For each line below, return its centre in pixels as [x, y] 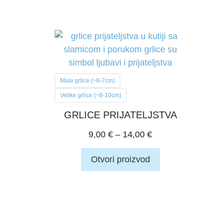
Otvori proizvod [120, 159]
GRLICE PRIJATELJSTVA [120, 115]
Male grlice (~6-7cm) [88, 80]
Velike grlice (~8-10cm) [91, 95]
